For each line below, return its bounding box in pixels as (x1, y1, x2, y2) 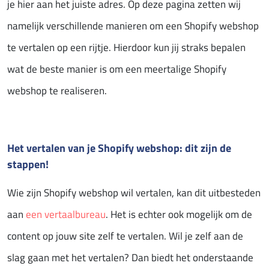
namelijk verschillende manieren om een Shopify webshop (7, 17, 259, 34)
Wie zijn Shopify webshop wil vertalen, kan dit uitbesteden (7, 184, 261, 201)
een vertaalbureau (26, 206, 106, 222)
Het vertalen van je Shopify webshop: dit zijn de (7, 139, 231, 156)
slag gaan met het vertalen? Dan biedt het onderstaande (7, 249, 253, 265)
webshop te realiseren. (7, 82, 107, 98)
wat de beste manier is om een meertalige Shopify (7, 61, 226, 77)
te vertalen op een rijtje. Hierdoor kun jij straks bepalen (7, 39, 246, 55)
